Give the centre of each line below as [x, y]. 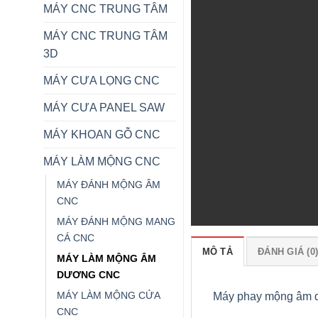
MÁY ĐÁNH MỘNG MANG [116, 221]
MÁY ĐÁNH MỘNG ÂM [108, 184]
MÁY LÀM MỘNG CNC [102, 161]
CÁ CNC [75, 237]
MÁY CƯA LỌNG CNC [101, 80]
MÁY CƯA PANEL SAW [104, 107]
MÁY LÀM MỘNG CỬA [108, 295]
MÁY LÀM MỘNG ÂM [106, 258]
